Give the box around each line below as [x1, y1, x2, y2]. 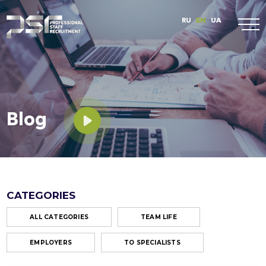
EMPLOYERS [30, 239, 72, 247]
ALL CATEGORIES [30, 213, 89, 221]
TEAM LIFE [141, 213, 177, 221]
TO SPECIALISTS [124, 239, 180, 247]
